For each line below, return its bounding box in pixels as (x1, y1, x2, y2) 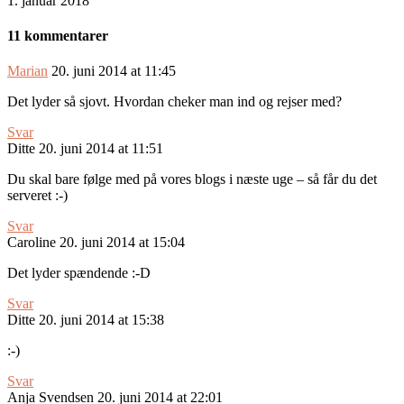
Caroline (7, 234, 56, 251)
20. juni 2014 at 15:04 (60, 234, 185, 251)
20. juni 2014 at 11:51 (39, 141, 163, 157)
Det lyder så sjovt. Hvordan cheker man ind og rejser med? (7, 94, 342, 110)
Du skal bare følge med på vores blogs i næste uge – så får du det (7, 171, 377, 188)
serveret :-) (7, 188, 68, 204)
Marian (7, 63, 48, 79)
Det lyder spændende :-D (7, 265, 151, 281)
